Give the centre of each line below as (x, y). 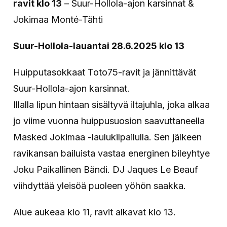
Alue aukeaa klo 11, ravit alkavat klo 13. (95, 212)
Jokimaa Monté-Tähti (58, 19)
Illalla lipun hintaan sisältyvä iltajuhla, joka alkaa (112, 104)
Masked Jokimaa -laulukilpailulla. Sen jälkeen (108, 137)
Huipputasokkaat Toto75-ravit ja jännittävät (105, 72)
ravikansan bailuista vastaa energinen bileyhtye (112, 153)
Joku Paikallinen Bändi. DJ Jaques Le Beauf (106, 169)
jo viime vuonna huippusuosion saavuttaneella (109, 121)
